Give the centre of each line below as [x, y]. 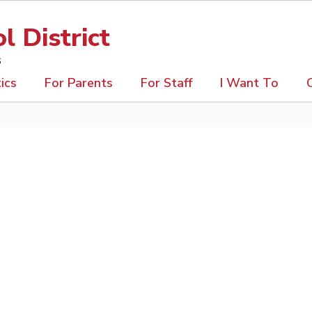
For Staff [166, 83]
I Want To [249, 83]
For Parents [79, 83]
